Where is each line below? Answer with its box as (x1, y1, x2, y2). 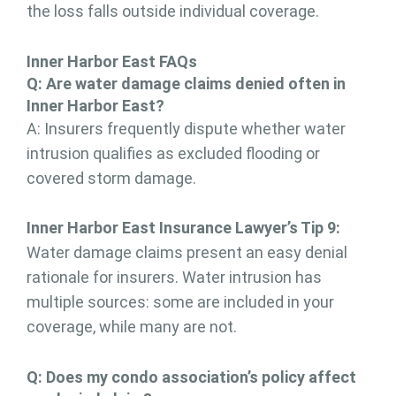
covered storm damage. (27, 168, 196, 187)
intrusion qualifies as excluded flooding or (27, 143, 320, 163)
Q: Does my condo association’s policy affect (27, 367, 356, 386)
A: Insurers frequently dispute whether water (27, 118, 346, 138)
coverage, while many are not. (27, 316, 237, 336)
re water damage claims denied (57, 73, 285, 93)
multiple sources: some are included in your (27, 292, 334, 311)
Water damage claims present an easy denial (27, 242, 347, 262)
